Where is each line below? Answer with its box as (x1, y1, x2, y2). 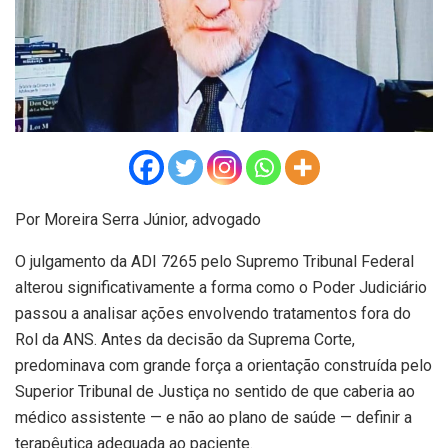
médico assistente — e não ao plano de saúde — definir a (15, 407, 412, 427)
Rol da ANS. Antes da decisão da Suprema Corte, (15, 329, 355, 349)
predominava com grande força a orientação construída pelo (15, 355, 432, 375)
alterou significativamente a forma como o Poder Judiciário (15, 277, 427, 297)
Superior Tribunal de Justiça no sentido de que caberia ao (15, 381, 415, 401)
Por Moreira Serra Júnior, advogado (15, 209, 261, 229)
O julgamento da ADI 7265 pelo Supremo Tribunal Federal (15, 251, 414, 271)
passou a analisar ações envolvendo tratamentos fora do (15, 303, 411, 323)
